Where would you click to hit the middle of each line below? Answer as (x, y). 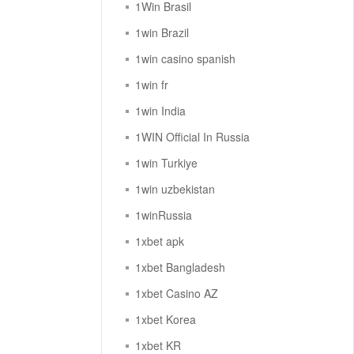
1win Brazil (162, 33)
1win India (161, 111)
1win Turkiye (167, 163)
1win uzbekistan (175, 189)
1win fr (152, 85)
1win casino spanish (186, 59)
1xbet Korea (166, 320)
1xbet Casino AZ (177, 294)
